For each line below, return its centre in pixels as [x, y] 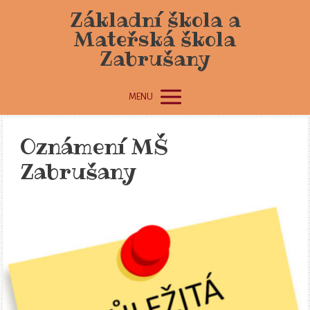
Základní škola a [155, 20]
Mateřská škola [155, 39]
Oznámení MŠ [94, 147]
